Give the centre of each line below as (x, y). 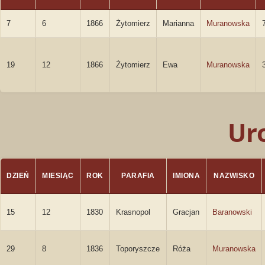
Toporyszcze (138, 249)
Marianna (178, 23)
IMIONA (186, 176)
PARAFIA (138, 176)
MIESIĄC (58, 176)
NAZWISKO (234, 176)
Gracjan (186, 212)
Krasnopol (133, 212)
